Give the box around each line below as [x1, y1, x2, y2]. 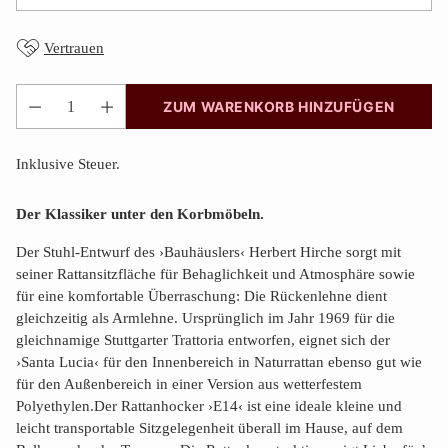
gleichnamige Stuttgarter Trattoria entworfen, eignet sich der [16, 332, 390, 348]
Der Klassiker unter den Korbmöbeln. [16, 206, 264, 222]
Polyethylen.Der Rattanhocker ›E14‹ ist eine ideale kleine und [16, 398, 402, 414]
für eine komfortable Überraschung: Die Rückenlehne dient [16, 288, 387, 304]
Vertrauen [44, 39, 104, 56]
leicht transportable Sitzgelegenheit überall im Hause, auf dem [16, 420, 403, 436]
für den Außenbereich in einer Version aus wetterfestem [16, 376, 362, 392]
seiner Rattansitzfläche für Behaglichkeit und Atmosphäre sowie [16, 266, 415, 282]
